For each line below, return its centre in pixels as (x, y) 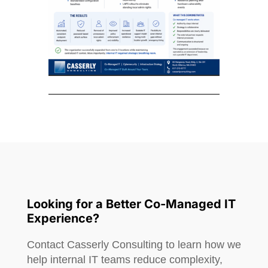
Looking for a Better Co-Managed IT (131, 204)
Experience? (63, 219)
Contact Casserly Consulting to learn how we (134, 245)
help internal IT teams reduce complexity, (124, 260)
